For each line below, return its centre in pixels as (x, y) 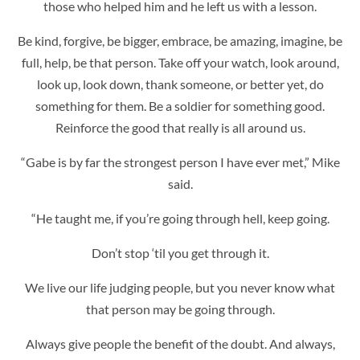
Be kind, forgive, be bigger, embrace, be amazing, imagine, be (180, 40)
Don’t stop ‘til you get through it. (180, 252)
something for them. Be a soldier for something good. (180, 105)
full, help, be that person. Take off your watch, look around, (180, 62)
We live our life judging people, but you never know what (180, 287)
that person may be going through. (180, 309)
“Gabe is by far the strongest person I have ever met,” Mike (180, 162)
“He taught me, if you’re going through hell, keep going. (180, 218)
